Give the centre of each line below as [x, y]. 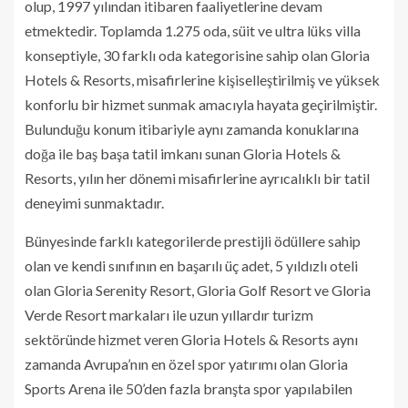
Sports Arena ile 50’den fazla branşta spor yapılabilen [189, 388]
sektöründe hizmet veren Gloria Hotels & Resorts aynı [191, 339]
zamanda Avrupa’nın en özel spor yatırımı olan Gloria [186, 363]
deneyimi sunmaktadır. [94, 202]
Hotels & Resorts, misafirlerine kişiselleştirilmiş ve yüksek [202, 79]
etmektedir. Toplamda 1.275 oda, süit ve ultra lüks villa [193, 30]
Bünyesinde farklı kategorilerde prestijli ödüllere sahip [193, 240]
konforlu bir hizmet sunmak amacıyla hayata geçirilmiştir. [201, 104]
